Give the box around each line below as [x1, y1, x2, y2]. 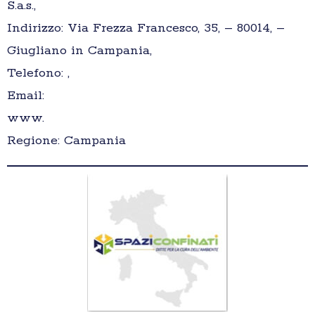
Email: [7, 88, 44, 104]
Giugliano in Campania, [7, 43, 152, 59]
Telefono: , [7, 65, 70, 82]
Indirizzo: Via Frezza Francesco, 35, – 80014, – [7, 20, 285, 37]
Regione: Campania [7, 133, 126, 149]
